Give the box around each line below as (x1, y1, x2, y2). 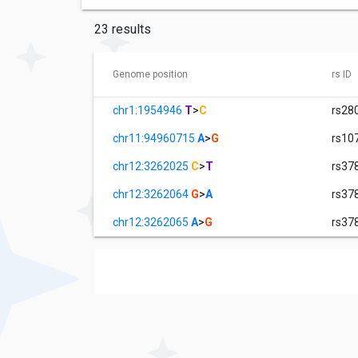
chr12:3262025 (113, 160, 191, 173)
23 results (94, 22, 151, 38)
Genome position (113, 69, 188, 81)
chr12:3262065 (113, 216, 191, 229)
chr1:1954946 (113, 104, 185, 117)
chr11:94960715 (113, 132, 197, 145)
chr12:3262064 (113, 188, 191, 201)
